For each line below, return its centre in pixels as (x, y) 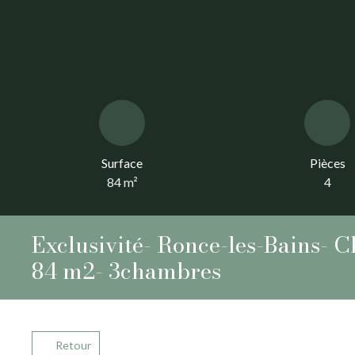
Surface (122, 163)
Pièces (327, 163)
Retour (73, 345)
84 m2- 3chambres (126, 271)
